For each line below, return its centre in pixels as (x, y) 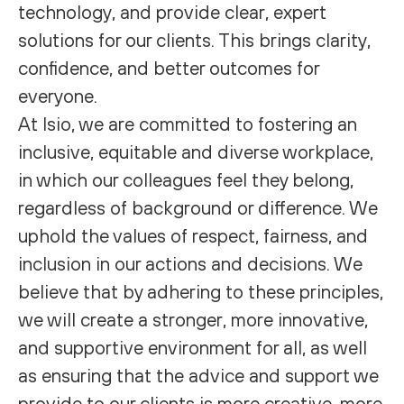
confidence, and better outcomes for (169, 68)
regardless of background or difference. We (198, 207)
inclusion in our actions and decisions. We (190, 263)
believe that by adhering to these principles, (201, 291)
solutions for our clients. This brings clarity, (194, 40)
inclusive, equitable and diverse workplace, (196, 151)
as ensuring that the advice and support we (198, 375)
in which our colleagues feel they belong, (186, 179)
